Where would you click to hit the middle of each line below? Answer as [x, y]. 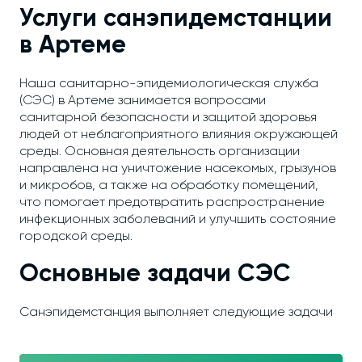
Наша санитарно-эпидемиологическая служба [169, 84]
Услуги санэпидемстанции [176, 20]
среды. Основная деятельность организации [160, 152]
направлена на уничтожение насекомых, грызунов [178, 169]
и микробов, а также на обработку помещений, [169, 186]
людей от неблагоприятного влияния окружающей [179, 135]
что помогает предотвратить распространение [172, 203]
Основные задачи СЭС [155, 275]
